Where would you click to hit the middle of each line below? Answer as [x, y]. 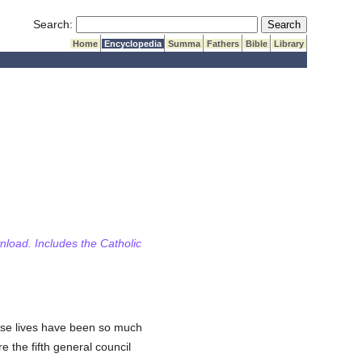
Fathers [223, 44]
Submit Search [298, 23]
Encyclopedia [133, 44]
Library [289, 44]
